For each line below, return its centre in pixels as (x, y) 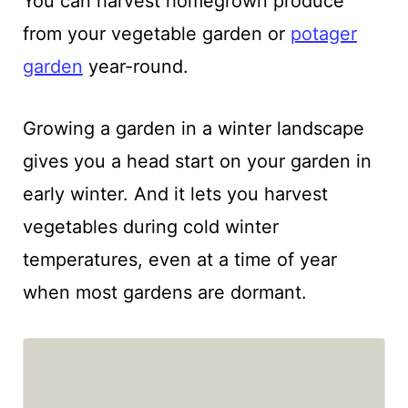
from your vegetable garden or (156, 33)
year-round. (135, 66)
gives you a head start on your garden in (197, 161)
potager (323, 33)
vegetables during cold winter (150, 226)
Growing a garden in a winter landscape (193, 128)
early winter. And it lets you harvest (175, 194)
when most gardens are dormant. (167, 292)
